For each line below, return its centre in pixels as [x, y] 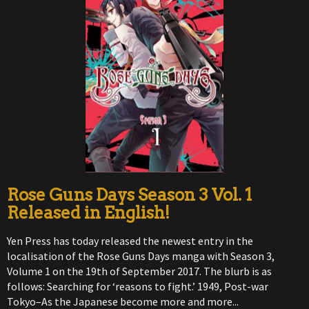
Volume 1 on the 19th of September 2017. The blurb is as [139, 271]
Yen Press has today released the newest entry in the [130, 240]
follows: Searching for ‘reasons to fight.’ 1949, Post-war [138, 286]
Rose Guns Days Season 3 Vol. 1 [129, 195]
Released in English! [88, 212]
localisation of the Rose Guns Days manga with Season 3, [141, 256]
